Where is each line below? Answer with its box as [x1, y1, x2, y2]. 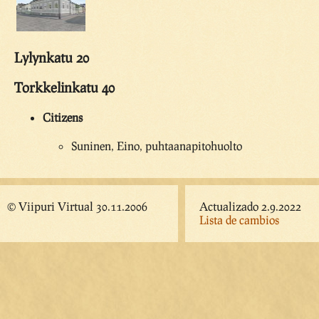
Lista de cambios [199, 213, 279, 227]
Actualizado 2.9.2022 [199, 199, 301, 214]
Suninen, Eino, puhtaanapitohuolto [71, 139, 242, 153]
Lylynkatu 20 [14, 49, 89, 66]
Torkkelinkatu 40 [14, 78, 115, 95]
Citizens [43, 110, 83, 125]
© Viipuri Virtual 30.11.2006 [7, 199, 147, 214]
